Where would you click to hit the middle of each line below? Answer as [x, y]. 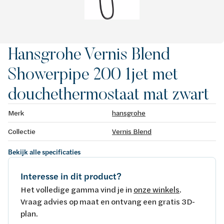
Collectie [22, 131]
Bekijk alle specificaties [44, 152]
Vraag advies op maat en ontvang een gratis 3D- [108, 201]
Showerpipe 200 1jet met [93, 73]
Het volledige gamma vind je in [77, 189]
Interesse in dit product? [71, 176]
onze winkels [156, 189]
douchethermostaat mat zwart [108, 93]
